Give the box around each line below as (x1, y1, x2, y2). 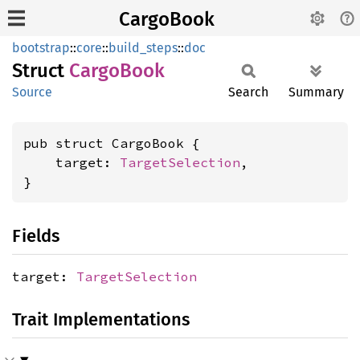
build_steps (108, 40, 178, 55)
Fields (12, 225, 59, 247)
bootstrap (12, 40, 70, 55)
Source (12, 84, 52, 100)
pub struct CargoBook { (23, 135, 200, 151)
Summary (288, 84, 344, 100)
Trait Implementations (12, 309, 190, 330)
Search (228, 84, 268, 100)
